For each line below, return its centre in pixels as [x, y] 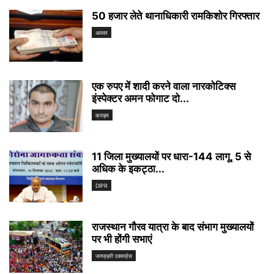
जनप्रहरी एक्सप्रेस [114, 256]
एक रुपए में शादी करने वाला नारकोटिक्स [164, 86]
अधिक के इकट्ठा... [128, 168]
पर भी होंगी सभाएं [122, 239]
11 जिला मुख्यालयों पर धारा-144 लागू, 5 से [171, 156]
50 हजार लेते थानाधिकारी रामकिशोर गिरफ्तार [176, 16]
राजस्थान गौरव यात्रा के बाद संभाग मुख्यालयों [173, 227]
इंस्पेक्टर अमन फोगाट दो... [140, 98]
